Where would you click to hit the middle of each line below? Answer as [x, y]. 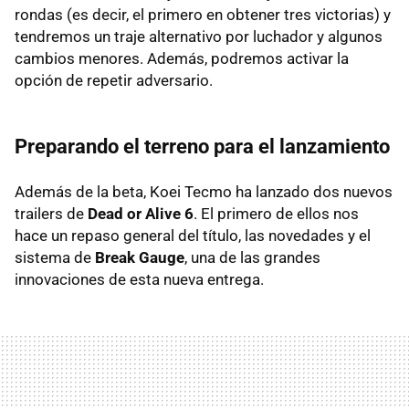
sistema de [55, 257]
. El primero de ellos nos [276, 213]
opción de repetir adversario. [114, 80]
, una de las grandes [252, 257]
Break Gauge [140, 257]
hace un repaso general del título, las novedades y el [193, 235]
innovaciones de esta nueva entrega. [139, 279]
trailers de [51, 213]
